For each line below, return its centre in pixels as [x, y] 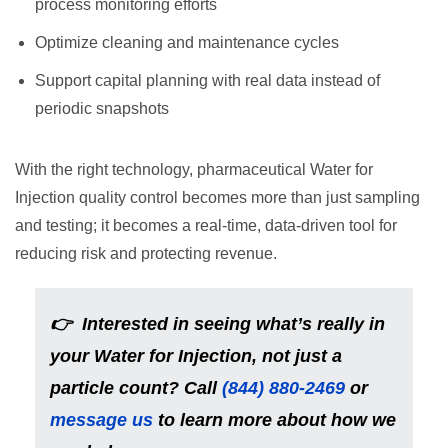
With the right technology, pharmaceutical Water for [194, 169]
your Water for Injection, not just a [196, 356]
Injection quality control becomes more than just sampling [217, 197]
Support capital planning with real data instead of [207, 80]
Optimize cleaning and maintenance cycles [187, 42]
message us [101, 420]
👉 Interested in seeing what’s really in [217, 324]
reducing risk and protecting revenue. [146, 253]
